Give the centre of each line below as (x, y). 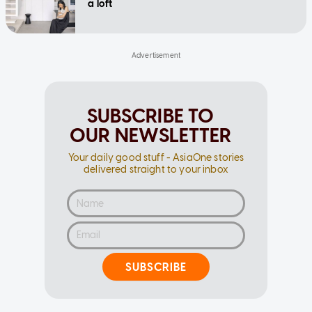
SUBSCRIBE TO (150, 116)
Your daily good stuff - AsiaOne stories (156, 158)
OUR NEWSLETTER (150, 135)
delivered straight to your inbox (156, 170)
